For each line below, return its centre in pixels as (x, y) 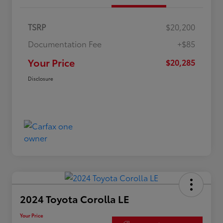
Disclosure (41, 78)
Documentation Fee (65, 43)
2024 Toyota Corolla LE (75, 198)
